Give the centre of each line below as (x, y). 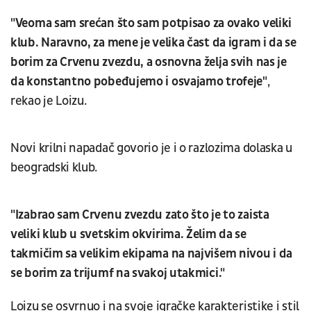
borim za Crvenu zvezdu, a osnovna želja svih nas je (149, 62)
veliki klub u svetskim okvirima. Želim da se (128, 234)
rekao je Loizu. (49, 101)
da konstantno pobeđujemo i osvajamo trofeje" (139, 81)
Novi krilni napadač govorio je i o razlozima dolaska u (151, 148)
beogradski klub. (54, 167)
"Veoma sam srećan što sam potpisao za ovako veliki (151, 23)
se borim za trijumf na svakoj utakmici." (118, 273)
